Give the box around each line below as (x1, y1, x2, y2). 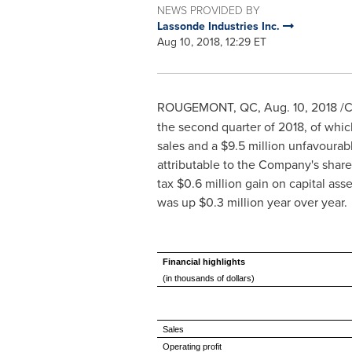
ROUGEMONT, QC (156, 98, 258, 115)
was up (156, 193, 199, 211)
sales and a (156, 137, 221, 154)
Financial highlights (162, 257, 245, 266)
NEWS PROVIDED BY (156, 2, 260, 17)
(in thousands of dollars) (162, 273, 255, 283)
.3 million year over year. (213, 193, 347, 211)
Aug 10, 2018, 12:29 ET (156, 34, 266, 49)
